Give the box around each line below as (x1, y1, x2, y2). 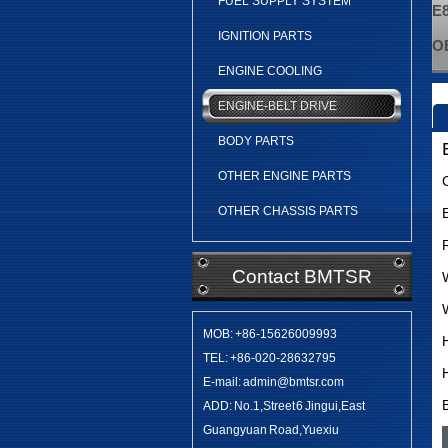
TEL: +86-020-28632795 (203, 351, 336, 365)
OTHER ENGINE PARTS (218, 169, 351, 183)
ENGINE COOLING (218, 64, 322, 78)
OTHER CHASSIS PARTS (218, 204, 358, 218)
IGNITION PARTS (218, 29, 312, 43)
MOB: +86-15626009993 (203, 327, 337, 341)
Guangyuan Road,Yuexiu (203, 423, 339, 437)
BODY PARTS (218, 134, 294, 148)
